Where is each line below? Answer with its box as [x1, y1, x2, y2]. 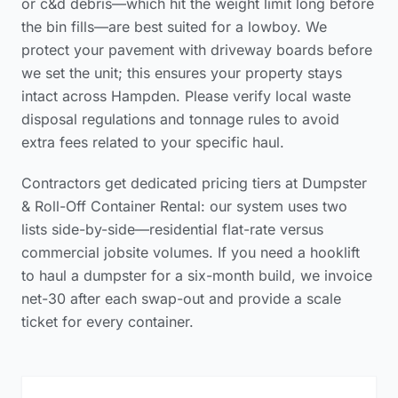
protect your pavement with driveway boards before [21, 41, 372, 59]
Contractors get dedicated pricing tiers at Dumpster [21, 174, 367, 192]
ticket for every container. [21, 313, 194, 330]
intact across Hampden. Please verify [21, 87, 275, 105]
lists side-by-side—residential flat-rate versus [21, 220, 323, 238]
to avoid [280, 110, 339, 128]
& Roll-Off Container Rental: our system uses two [21, 197, 347, 215]
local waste [275, 87, 351, 105]
